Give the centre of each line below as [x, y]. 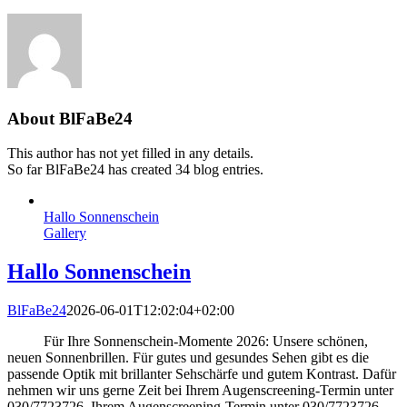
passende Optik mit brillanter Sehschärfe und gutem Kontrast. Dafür [202, 374]
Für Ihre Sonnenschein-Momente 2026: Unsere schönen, [188, 342]
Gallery [65, 233]
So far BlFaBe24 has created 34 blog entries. [135, 170]
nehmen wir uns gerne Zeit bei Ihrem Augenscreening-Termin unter [200, 391]
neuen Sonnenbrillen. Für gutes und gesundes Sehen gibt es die [188, 358]
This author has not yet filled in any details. [130, 154]
